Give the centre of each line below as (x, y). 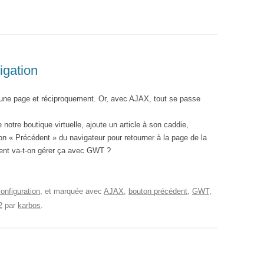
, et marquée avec (72, 191)
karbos (29, 205)
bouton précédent (158, 191)
